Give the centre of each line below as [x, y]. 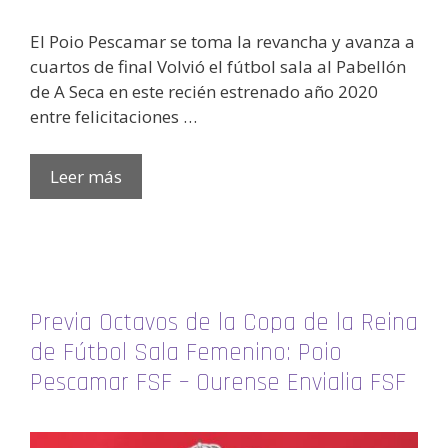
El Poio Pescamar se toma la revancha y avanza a [222, 41]
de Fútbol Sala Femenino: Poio [186, 353]
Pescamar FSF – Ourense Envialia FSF [218, 383]
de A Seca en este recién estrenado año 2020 [204, 91]
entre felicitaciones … [113, 116]
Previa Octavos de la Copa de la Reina [224, 323]
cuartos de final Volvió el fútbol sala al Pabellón [218, 66]
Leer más [86, 177]
